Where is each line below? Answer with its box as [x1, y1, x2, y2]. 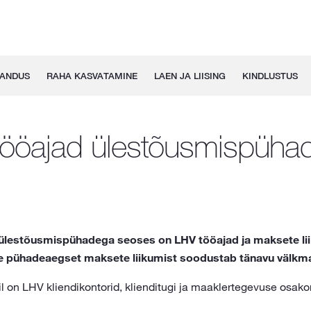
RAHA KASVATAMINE [46, 70, 137, 81]
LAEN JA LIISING [153, 70, 226, 81]
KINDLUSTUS [242, 70, 298, 81]
